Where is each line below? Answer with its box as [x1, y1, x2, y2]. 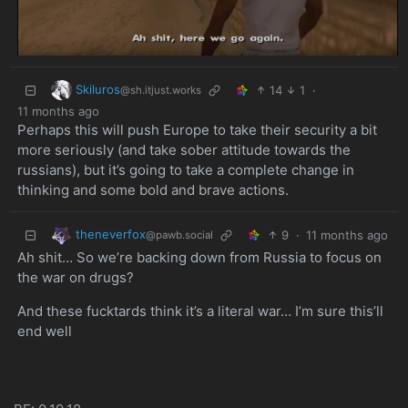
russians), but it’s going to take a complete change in [16, 161, 354, 179]
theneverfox [75, 226, 146, 241]
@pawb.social [145, 228, 213, 241]
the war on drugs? [16, 269, 134, 287]
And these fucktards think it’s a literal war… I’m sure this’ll [16, 302, 383, 321]
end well [16, 322, 72, 341]
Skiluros [75, 81, 120, 97]
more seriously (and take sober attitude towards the [16, 141, 351, 159]
